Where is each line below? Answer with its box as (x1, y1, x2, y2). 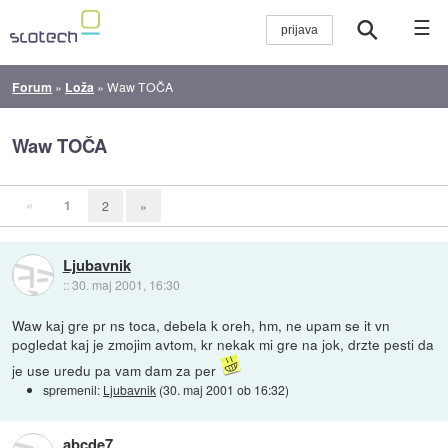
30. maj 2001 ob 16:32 (163, 380, 286, 398)
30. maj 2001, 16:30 (71, 275, 180, 293)
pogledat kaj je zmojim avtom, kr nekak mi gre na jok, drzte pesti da (12, 333, 435, 354)
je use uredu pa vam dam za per (12, 359, 221, 380)
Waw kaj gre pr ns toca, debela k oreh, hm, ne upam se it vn (12, 314, 391, 335)
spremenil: (43, 380, 104, 398)
